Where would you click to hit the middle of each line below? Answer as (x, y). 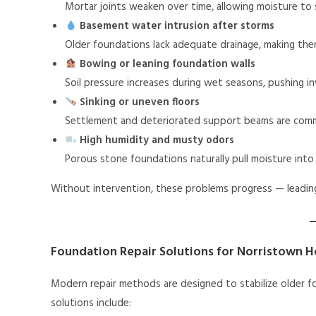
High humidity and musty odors (157, 141)
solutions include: (91, 304)
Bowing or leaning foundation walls (168, 65)
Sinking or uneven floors (140, 103)
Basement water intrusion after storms (177, 26)
